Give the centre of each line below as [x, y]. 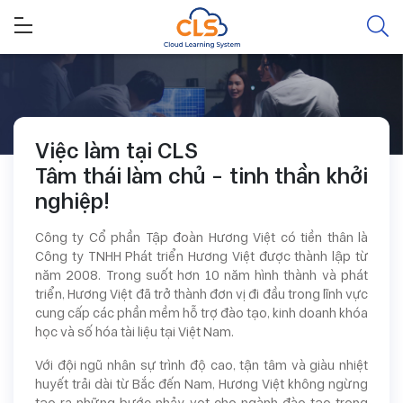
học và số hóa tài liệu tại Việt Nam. [134, 332]
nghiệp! [72, 201]
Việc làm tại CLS [116, 151]
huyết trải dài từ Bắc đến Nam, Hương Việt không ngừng [201, 385]
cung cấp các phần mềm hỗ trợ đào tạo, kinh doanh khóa [201, 313]
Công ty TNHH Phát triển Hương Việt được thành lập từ [201, 257]
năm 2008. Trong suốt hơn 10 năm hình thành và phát [201, 276]
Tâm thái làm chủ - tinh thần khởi [201, 176]
